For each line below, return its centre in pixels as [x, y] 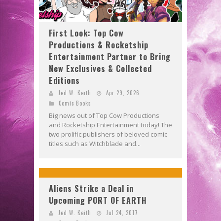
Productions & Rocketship [99, 45]
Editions [64, 80]
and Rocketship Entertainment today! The [110, 125]
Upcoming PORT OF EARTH [98, 200]
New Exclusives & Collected [100, 68]
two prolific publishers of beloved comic [108, 134]
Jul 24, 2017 [122, 212]
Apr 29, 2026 [123, 92]
